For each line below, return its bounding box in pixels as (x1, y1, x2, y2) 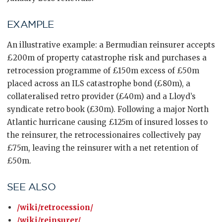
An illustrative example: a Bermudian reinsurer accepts (7, 40, 215, 50)
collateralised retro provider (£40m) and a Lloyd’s (7, 92, 196, 101)
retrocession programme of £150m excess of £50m (7, 66, 199, 75)
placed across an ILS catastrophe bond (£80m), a (7, 79, 190, 88)
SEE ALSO (7, 181, 56, 192)
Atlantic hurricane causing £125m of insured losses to (7, 117, 208, 127)
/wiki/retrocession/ (17, 203, 93, 212)
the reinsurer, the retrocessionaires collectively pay (7, 130, 201, 140)
